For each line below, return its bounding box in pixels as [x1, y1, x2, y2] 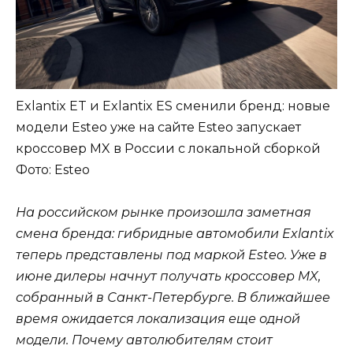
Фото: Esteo [16, 162, 90, 178]
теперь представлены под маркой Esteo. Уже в [16, 247, 327, 263]
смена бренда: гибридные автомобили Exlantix [16, 226, 334, 242]
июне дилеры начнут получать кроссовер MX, [16, 269, 321, 284]
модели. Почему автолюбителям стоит [16, 333, 273, 348]
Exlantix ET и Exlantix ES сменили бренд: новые [16, 98, 330, 114]
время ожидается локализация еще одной [16, 311, 300, 327]
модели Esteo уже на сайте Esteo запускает [16, 120, 301, 136]
